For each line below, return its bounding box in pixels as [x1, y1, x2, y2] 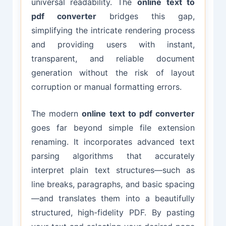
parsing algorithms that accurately [31, 151, 195, 161]
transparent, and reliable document [31, 53, 195, 64]
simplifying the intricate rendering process [31, 25, 195, 35]
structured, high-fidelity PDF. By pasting [31, 207, 195, 218]
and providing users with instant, [31, 39, 195, 49]
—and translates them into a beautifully [31, 193, 195, 204]
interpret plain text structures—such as [31, 165, 195, 176]
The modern [31, 108, 82, 119]
